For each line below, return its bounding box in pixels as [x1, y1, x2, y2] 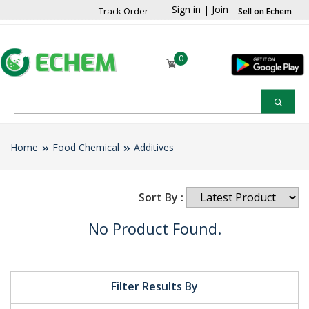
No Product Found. [88, 217, 221, 239]
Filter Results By [111, 278, 198, 294]
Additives [134, 140, 174, 154]
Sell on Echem [238, 6, 292, 17]
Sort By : [139, 189, 183, 205]
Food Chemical [52, 140, 119, 154]
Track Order [99, 5, 148, 17]
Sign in [172, 3, 201, 16]
